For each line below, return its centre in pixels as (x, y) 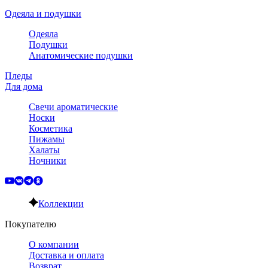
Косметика (51, 128)
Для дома (24, 86)
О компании (54, 244)
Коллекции (61, 203)
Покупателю (31, 224)
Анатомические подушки (81, 55)
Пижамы (47, 139)
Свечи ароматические (73, 106)
